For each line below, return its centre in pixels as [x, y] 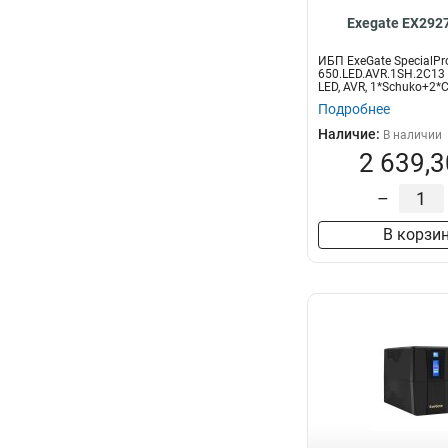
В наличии [412, 135]
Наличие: [350, 134]
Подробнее [354, 109]
